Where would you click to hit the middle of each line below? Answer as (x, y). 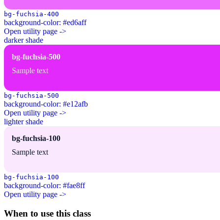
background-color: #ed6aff (45, 23)
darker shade (24, 40)
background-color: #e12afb (46, 104)
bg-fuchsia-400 (31, 14)
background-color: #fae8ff (44, 186)
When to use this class (47, 214)
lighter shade (24, 122)
